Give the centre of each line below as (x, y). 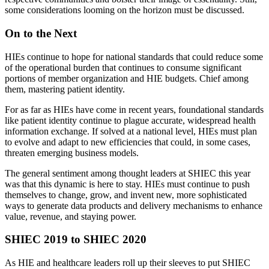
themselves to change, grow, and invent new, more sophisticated (126, 195)
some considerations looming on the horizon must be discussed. (125, 10)
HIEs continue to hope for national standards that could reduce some (134, 56)
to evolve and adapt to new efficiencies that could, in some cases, (128, 142)
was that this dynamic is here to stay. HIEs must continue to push (127, 184)
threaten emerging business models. (72, 153)
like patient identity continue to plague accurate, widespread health (130, 120)
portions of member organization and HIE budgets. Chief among (127, 78)
